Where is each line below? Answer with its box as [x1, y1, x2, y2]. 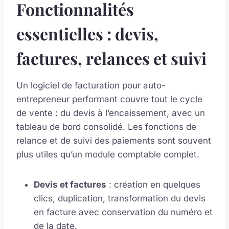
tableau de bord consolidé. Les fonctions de [16, 121, 196, 132]
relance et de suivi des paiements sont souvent [16, 135, 211, 146]
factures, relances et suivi [16, 47, 207, 69]
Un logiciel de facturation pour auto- [16, 80, 166, 90]
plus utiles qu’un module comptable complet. [16, 149, 199, 159]
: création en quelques [106, 179, 200, 190]
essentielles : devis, [16, 22, 158, 44]
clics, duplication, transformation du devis [34, 193, 205, 203]
